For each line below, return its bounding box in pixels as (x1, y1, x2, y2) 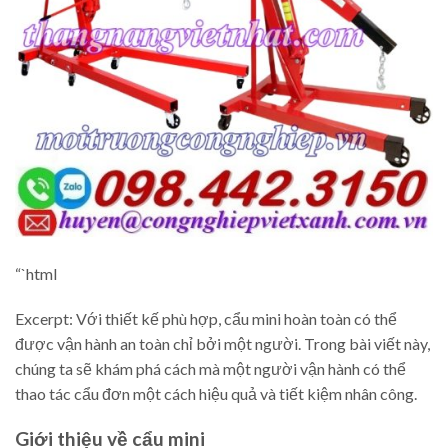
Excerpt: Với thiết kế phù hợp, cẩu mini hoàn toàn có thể (15, 309, 397, 329)
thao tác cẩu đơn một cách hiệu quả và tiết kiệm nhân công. (15, 384, 417, 404)
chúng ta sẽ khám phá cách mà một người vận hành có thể (15, 359, 406, 379)
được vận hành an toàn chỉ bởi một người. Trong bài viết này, (15, 334, 430, 354)
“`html (15, 263, 57, 283)
